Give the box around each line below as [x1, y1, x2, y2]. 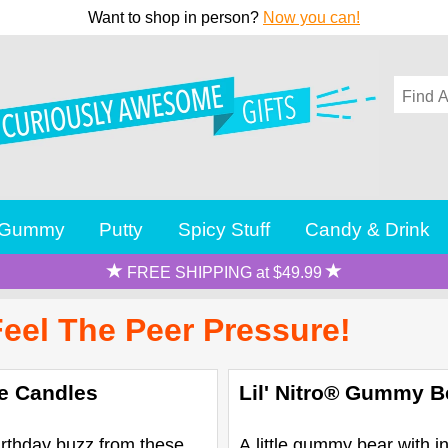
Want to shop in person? [88, 9, 263, 26]
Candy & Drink [305, 217, 431, 240]
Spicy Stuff [178, 217, 271, 240]
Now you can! [263, 9, 360, 26]
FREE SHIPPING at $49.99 [122, 263, 326, 281]
